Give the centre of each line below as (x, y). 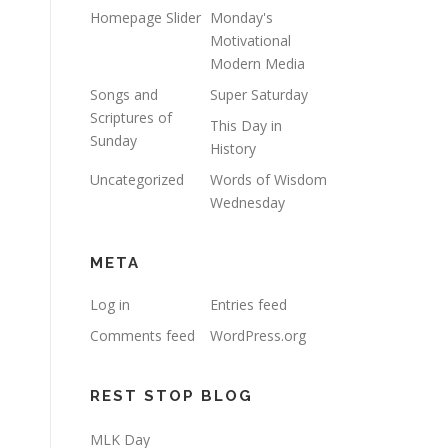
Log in (110, 304)
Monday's (241, 17)
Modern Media (257, 63)
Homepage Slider (145, 17)
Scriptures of (131, 117)
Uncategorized (137, 179)
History (233, 148)
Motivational (250, 40)
